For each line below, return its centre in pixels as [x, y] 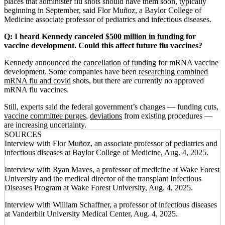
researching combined [173, 71]
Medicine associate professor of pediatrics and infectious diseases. [108, 19]
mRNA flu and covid [37, 80]
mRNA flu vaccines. [36, 89]
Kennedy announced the [44, 62]
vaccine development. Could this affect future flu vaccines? [103, 45]
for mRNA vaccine [187, 62]
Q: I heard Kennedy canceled [55, 36]
